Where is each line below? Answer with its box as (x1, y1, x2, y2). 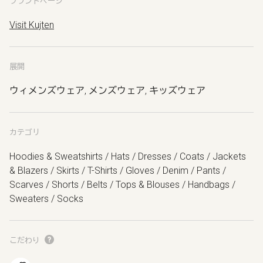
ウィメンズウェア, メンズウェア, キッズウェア (9, 85, 205, 96)
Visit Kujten (9, 19, 54, 31)
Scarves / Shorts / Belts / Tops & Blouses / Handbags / (9, 179, 235, 190)
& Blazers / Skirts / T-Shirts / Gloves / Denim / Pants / (9, 165, 226, 176)
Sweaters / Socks (9, 193, 83, 204)
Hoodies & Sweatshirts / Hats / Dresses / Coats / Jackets (9, 151, 246, 162)
